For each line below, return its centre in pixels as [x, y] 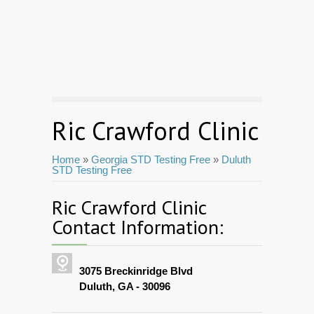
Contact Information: [138, 227]
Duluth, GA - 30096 [125, 287]
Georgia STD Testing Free [151, 160]
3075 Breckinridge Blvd [136, 271]
